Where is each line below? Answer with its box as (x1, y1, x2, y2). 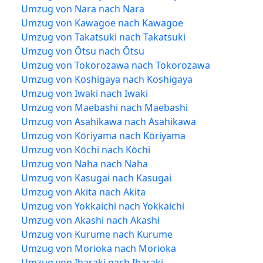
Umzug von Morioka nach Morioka (21, 241, 176, 255)
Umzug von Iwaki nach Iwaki (21, 86, 148, 100)
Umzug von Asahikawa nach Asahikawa (21, 114, 196, 128)
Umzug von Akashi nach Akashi (21, 213, 160, 227)
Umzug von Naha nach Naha (21, 157, 148, 170)
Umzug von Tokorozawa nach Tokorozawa (21, 58, 210, 72)
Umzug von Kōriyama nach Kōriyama (21, 129, 186, 142)
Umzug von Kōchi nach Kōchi (21, 143, 150, 156)
